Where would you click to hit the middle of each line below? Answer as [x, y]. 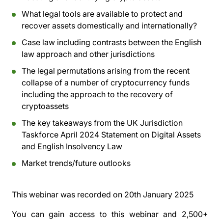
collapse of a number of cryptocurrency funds [106, 82]
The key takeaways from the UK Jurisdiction [102, 123]
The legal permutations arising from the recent [106, 71]
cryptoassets [45, 106]
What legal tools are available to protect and [102, 14]
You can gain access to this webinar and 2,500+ [110, 214]
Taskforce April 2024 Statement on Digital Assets [111, 135]
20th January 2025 [159, 194]
